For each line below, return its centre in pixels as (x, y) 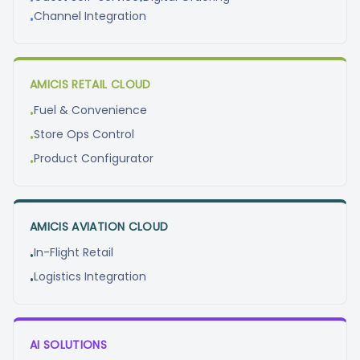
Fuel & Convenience (90, 110)
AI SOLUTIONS (69, 345)
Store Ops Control (84, 134)
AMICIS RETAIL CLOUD (90, 84)
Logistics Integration (90, 276)
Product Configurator (94, 158)
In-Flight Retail (74, 252)
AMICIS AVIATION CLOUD (99, 227)
